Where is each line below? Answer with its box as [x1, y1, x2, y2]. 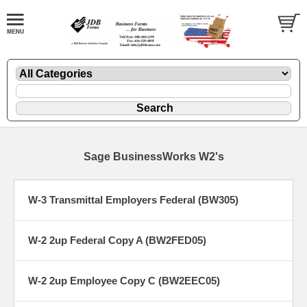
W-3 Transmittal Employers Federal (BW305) [28, 193, 238, 206]
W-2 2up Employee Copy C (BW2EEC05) [28, 274, 220, 286]
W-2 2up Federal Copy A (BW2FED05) [28, 234, 206, 246]
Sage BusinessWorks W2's [83, 150, 224, 162]
